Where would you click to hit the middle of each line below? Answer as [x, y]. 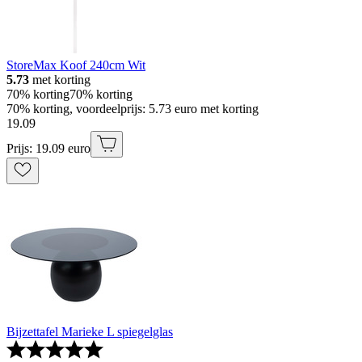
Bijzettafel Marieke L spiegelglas [90, 331]
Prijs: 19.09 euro [48, 148]
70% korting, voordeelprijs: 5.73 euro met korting [133, 108]
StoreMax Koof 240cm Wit [76, 65]
